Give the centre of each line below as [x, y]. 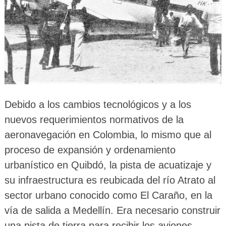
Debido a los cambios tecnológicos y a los [98, 104]
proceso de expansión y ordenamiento [90, 150]
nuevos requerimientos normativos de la [94, 119]
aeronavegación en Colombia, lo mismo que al [108, 134]
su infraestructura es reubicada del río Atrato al [110, 180]
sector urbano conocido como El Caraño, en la [108, 195]
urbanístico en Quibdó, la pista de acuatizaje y [108, 165]
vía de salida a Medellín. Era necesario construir [112, 210]
